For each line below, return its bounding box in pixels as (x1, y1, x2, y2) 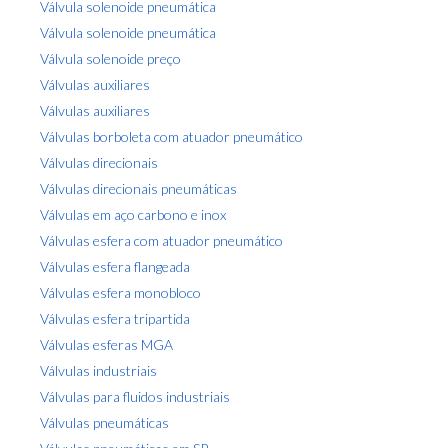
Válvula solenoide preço (40, 49, 181, 67)
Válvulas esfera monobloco (40, 283, 201, 301)
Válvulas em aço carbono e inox (40, 205, 226, 223)
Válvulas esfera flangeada (40, 257, 190, 275)
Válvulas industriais (40, 361, 157, 379)
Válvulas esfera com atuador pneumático (40, 231, 283, 249)
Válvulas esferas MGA (40, 335, 173, 353)
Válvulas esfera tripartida (40, 309, 190, 327)
